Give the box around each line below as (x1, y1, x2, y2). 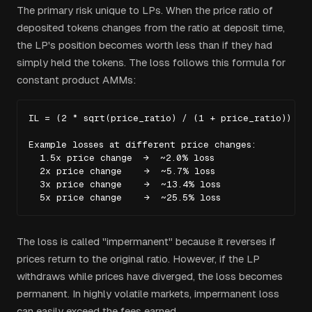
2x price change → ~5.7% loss (29, 166, 215, 176)
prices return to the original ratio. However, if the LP (17, 253, 260, 265)
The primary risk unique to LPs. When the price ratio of (17, 4, 273, 16)
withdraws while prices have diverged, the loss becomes (17, 270, 283, 282)
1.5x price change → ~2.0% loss (29, 153, 214, 163)
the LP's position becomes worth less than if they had (17, 39, 272, 51)
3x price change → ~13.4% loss (29, 179, 221, 189)
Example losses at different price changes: (29, 139, 256, 150)
